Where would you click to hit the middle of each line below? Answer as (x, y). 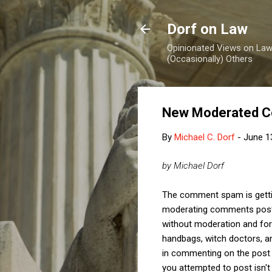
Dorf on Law (207, 29)
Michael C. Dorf (205, 137)
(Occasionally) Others (210, 59)
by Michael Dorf (193, 165)
